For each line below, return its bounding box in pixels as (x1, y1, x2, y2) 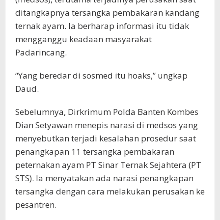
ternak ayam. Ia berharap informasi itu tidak (15, 20, 189, 31)
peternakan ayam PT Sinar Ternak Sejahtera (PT (15, 159, 201, 170)
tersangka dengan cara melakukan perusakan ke (15, 186, 205, 197)
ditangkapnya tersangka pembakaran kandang (15, 7, 199, 18)
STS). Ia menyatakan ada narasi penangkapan (15, 172, 193, 184)
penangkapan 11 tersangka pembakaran (15, 146, 174, 157)
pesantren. (15, 199, 56, 210)
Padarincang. (15, 47, 67, 58)
